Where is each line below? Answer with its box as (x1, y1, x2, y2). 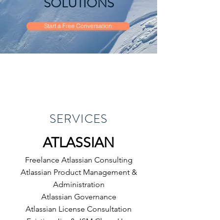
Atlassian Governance (41, 192, 116, 201)
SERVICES (49, 110, 108, 127)
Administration (53, 180, 105, 189)
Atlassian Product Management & (20, 167, 137, 177)
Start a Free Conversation (44, 23, 112, 29)
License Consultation (58, 204, 132, 214)
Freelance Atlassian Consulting (25, 155, 133, 165)
